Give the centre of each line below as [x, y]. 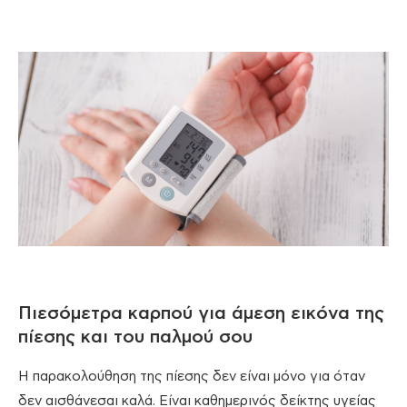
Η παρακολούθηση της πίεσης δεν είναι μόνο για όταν [192, 376]
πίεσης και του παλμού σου [135, 337]
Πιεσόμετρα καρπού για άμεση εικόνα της [201, 313]
